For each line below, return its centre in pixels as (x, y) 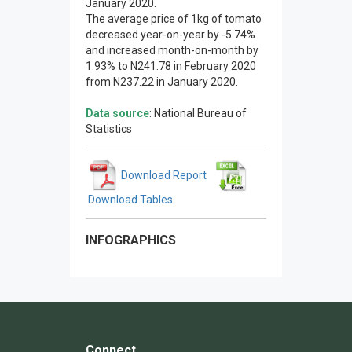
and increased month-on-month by (172, 50)
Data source (117, 113)
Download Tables (129, 199)
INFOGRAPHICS (131, 240)
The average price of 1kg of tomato (174, 19)
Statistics (109, 129)
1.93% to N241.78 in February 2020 (171, 66)
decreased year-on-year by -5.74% (170, 35)
